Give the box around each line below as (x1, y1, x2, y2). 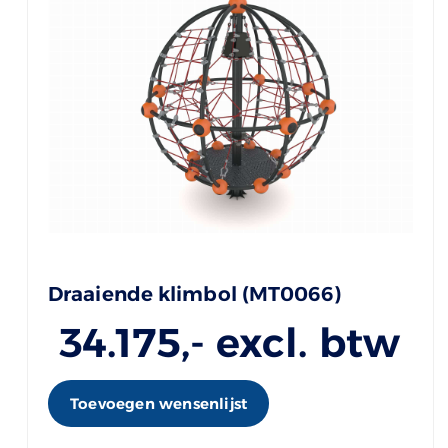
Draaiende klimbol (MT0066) (48, 281, 342, 306)
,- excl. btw (180, 317, 400, 367)
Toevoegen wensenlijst (70, 393, 248, 413)
